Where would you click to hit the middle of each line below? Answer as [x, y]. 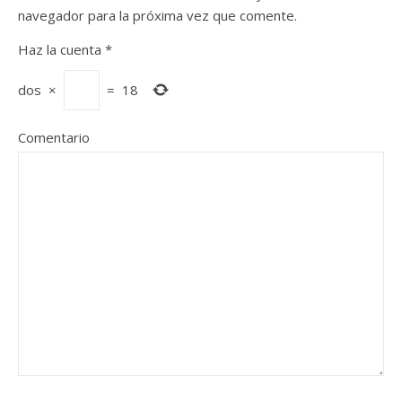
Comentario [54, 138]
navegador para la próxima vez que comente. [157, 16]
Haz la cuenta [60, 50]
